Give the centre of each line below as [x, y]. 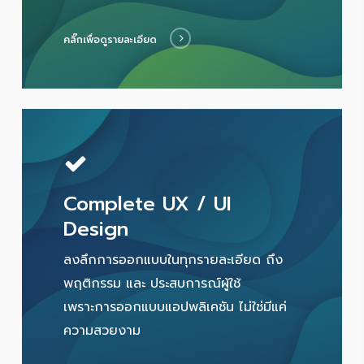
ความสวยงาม [102, 330]
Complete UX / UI [148, 204]
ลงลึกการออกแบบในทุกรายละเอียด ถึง [173, 260]
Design [96, 229]
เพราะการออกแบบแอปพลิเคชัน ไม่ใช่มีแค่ [175, 307]
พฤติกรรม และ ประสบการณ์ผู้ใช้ [152, 283]
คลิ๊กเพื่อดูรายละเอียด [110, 40]
